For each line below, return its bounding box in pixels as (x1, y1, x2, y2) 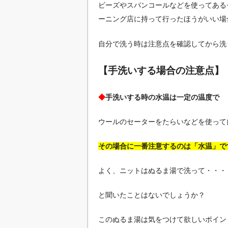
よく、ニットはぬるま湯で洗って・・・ (98, 166, 226, 175)
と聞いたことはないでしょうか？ (98, 190, 205, 199)
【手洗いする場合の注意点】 (98, 65, 224, 76)
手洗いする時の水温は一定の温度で (105, 93, 219, 101)
